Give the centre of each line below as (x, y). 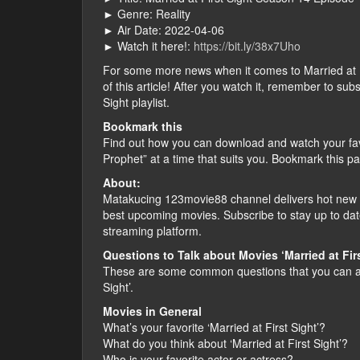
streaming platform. (152, 231)
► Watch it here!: (148, 46)
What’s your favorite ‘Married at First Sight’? (214, 327)
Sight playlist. (136, 102)
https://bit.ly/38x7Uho (247, 46)
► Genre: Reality (147, 14)
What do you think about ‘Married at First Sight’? (225, 344)
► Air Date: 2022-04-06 (164, 30)
